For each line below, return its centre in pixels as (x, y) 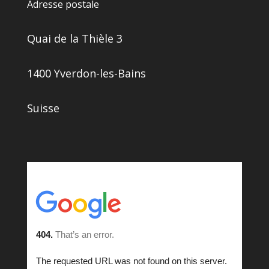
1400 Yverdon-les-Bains (86, 73)
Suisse (43, 108)
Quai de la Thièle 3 (74, 38)
